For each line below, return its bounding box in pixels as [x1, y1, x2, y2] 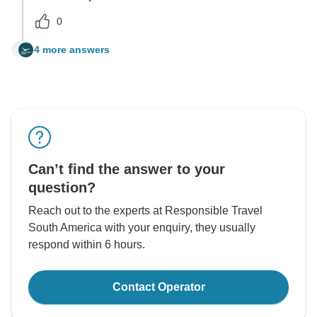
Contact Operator [112, 281, 205, 294]
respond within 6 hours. [28, 238, 145, 251]
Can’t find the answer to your [28, 161, 225, 178]
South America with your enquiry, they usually [28, 221, 255, 234]
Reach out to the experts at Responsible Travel [28, 204, 263, 217]
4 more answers [34, 43, 110, 55]
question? [28, 180, 96, 196]
